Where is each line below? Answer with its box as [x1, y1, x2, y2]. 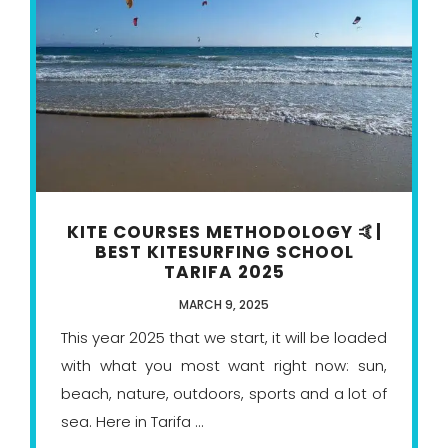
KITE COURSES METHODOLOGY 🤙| [66, 220, 382, 245]
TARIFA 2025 [163, 260, 285, 285]
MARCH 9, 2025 [179, 296, 269, 314]
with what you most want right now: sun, [61, 355, 387, 377]
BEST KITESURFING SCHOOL [94, 240, 354, 265]
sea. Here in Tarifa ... [61, 411, 204, 433]
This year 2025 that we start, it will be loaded [61, 327, 387, 349]
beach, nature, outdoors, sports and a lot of [61, 383, 387, 405]
